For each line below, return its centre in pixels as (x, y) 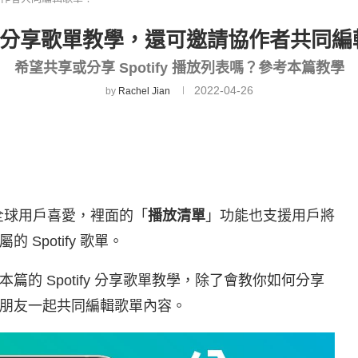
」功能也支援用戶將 (270, 216)
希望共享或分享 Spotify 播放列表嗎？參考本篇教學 (179, 68)
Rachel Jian (144, 91)
